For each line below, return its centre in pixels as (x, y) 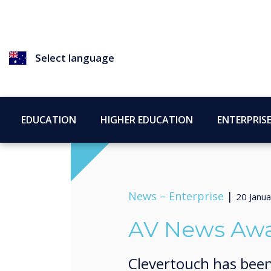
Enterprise (196, 196)
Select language (75, 58)
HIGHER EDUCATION (147, 119)
